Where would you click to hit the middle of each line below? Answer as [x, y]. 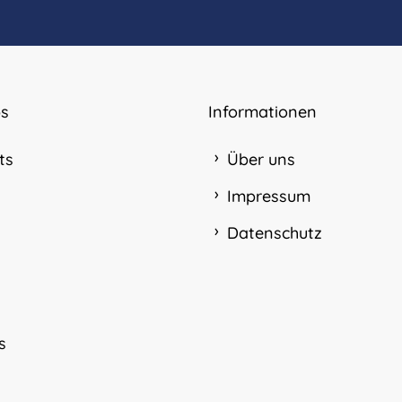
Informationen [262, 111]
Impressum [268, 196]
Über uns [261, 159]
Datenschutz [274, 232]
